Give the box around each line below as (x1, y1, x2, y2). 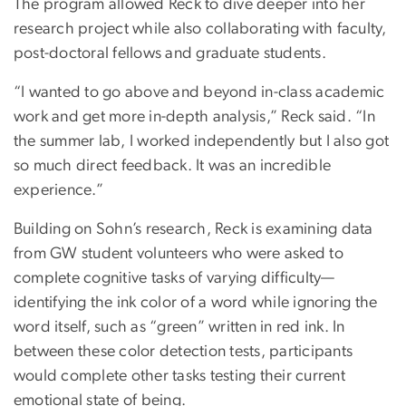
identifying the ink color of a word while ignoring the (14, 295, 378, 312)
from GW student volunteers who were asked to (14, 246, 343, 263)
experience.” (14, 182, 103, 199)
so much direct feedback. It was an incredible (14, 158, 332, 175)
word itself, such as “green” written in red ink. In (14, 319, 345, 336)
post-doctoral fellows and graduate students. (14, 45, 326, 63)
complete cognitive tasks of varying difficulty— (14, 270, 335, 287)
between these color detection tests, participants (14, 343, 353, 361)
